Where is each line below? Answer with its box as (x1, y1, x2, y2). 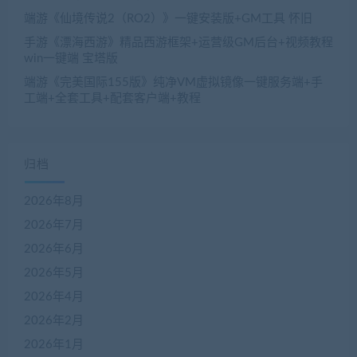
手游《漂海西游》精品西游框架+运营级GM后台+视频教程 (24, 37, 333, 49)
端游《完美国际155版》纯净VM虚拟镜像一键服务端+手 (24, 76, 323, 89)
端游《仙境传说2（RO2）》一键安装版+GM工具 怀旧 (24, 13, 312, 25)
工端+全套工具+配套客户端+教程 (24, 92, 201, 105)
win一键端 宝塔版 (24, 53, 118, 65)
